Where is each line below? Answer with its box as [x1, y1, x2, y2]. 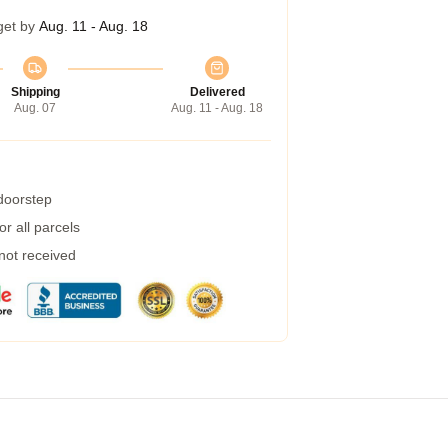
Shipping [10, 85, 60, 99]
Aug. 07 [14, 101, 56, 115]
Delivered [189, 85, 245, 99]
